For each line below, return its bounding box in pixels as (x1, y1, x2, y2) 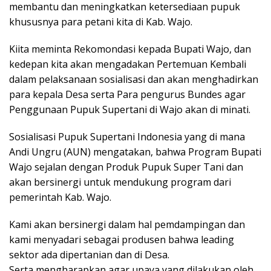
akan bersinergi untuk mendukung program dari (9, 175, 231, 189)
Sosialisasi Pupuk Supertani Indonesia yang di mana (9, 129, 245, 143)
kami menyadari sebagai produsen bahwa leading (9, 232, 234, 246)
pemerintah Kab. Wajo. (9, 190, 111, 204)
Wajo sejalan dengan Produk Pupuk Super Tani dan (9, 160, 243, 174)
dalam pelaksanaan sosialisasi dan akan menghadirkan (9, 72, 258, 86)
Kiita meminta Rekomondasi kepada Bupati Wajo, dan (9, 42, 251, 56)
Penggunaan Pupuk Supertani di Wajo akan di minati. (9, 102, 250, 116)
